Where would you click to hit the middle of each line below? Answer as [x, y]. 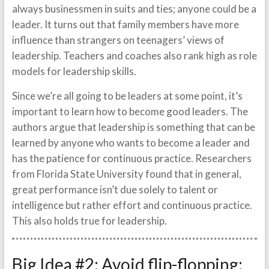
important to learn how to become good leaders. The [130, 111]
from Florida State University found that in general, [126, 174]
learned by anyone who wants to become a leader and [131, 143]
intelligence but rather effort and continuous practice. [132, 205]
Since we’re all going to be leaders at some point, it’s [127, 96]
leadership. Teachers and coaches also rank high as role [134, 56]
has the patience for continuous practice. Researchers [131, 158]
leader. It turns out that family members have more [125, 24]
